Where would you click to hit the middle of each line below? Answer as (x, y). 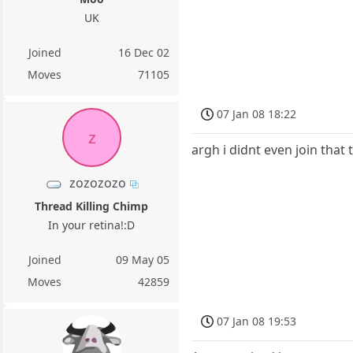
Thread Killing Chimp (92, 206)
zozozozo (97, 183)
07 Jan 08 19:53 (257, 321)
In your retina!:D (92, 225)
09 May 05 (143, 260)
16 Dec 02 (144, 53)
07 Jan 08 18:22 (257, 114)
